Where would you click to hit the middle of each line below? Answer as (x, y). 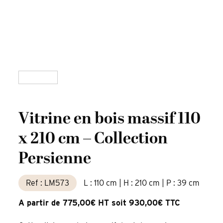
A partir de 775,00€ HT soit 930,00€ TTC (100, 203)
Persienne (55, 159)
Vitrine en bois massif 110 (110, 119)
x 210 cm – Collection (93, 139)
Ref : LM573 (48, 183)
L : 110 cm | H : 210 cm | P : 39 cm (142, 183)
